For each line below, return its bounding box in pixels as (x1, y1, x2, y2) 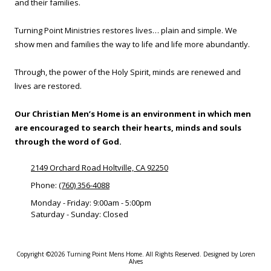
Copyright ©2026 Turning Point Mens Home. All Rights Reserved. (16, 249, 203, 258)
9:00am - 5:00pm (91, 197, 151, 208)
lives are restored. (15, 80, 82, 91)
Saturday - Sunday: (31, 208, 101, 220)
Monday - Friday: (31, 197, 91, 208)
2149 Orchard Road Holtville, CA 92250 (31, 162, 168, 173)
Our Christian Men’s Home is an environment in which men (15, 108, 251, 119)
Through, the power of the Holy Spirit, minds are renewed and (15, 66, 241, 77)
